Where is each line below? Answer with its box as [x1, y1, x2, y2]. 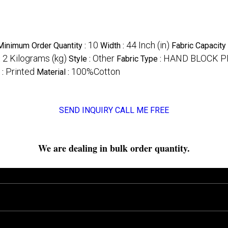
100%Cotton [71, 66, 120, 77]
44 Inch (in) [126, 39, 169, 50]
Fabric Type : [117, 53, 163, 64]
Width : [100, 40, 126, 50]
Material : [37, 67, 71, 77]
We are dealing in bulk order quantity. [38, 141, 190, 155]
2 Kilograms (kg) [3, 52, 67, 64]
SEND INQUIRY [59, 105, 113, 115]
